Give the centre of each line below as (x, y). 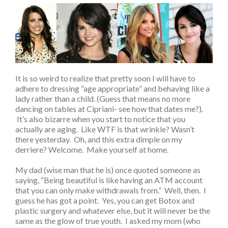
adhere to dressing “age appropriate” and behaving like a (112, 89)
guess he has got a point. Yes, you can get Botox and (105, 201)
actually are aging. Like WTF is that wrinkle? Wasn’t (105, 129)
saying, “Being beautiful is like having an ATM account (109, 180)
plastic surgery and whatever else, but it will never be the (113, 211)
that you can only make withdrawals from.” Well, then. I (111, 190)
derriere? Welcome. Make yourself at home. (92, 150)
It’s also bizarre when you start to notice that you (100, 119)
